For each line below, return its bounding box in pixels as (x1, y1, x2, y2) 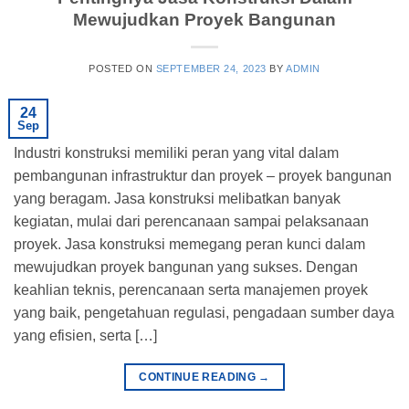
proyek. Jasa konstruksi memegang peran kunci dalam (14, 236, 365, 253)
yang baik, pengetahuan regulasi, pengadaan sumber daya (14, 305, 394, 321)
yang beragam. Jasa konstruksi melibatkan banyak (14, 191, 341, 207)
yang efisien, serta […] (14, 328, 157, 344)
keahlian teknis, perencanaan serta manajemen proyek (14, 282, 368, 299)
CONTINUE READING (139, 371, 259, 384)
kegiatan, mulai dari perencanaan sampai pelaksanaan (14, 214, 369, 230)
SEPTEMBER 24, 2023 (155, 63, 267, 75)
